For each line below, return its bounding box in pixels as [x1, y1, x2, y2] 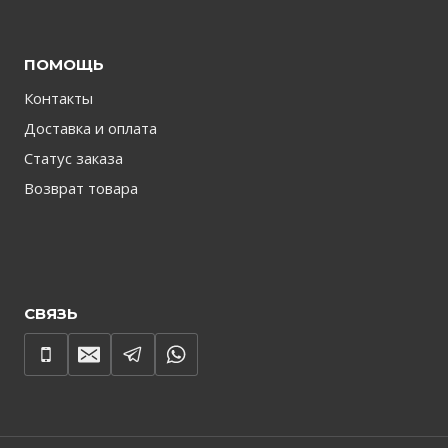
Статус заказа [24, 147, 123, 168]
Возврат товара [24, 177, 138, 198]
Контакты [24, 87, 93, 108]
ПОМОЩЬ [24, 54, 104, 74]
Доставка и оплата [24, 117, 157, 138]
